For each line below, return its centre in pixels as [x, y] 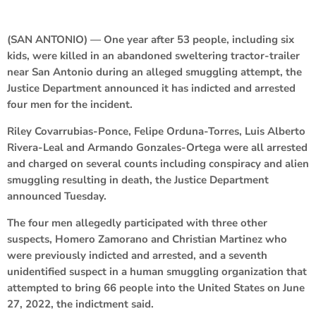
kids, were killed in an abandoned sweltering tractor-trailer [153, 55]
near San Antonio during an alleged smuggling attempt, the [154, 72]
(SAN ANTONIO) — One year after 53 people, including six [151, 39]
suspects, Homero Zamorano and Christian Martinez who [147, 239]
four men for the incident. [70, 104]
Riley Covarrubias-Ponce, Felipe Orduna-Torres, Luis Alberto [156, 131]
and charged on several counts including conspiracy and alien [158, 163]
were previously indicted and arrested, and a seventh [137, 255]
